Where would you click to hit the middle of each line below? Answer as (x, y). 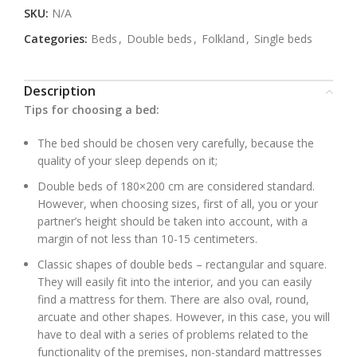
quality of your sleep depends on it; (127, 161)
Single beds (283, 39)
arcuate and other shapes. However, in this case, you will (184, 317)
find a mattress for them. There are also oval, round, (173, 300)
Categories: (56, 39)
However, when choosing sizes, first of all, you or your (178, 204)
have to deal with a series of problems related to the (173, 335)
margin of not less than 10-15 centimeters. (147, 239)
